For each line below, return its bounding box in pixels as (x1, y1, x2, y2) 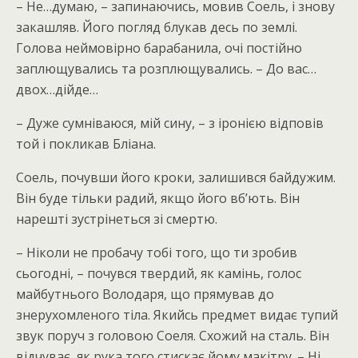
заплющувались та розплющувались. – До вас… (16, 60, 316, 78)
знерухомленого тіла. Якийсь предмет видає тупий (16, 306, 338, 324)
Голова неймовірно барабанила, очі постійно (16, 39, 302, 57)
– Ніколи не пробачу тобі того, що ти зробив (16, 244, 297, 261)
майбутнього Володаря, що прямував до (16, 285, 274, 303)
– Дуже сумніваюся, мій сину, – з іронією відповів (16, 114, 324, 132)
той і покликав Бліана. (16, 135, 156, 153)
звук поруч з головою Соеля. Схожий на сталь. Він (16, 327, 329, 344)
